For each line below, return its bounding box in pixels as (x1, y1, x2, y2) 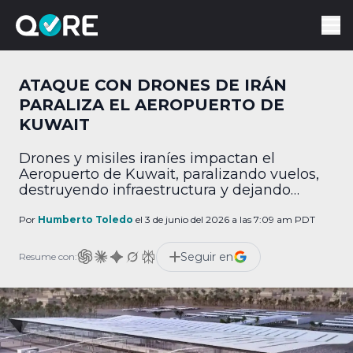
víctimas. (19, 197, 81, 214)
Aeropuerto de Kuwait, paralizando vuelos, (19, 165, 319, 183)
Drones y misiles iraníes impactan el (19, 150, 275, 167)
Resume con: (19, 251, 77, 262)
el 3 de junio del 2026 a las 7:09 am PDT (133, 214, 315, 225)
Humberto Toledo (38, 214, 133, 225)
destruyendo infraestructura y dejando (19, 181, 291, 199)
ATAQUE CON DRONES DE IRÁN (19, 76, 287, 95)
